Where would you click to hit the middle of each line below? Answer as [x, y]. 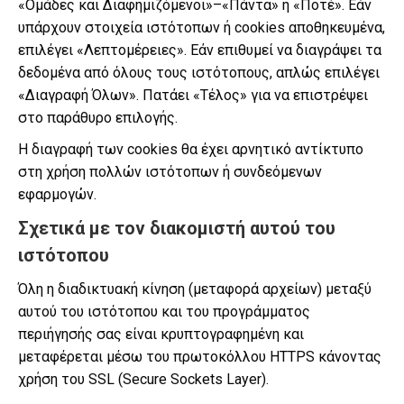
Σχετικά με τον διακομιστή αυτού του [177, 228]
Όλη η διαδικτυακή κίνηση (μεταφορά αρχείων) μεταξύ [195, 289]
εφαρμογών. [57, 194]
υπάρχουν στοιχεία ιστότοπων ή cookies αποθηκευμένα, [202, 28]
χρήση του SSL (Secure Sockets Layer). [143, 379]
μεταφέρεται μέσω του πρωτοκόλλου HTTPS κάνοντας [200, 357]
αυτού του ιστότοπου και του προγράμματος [164, 312]
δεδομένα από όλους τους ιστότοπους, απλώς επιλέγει [199, 73]
